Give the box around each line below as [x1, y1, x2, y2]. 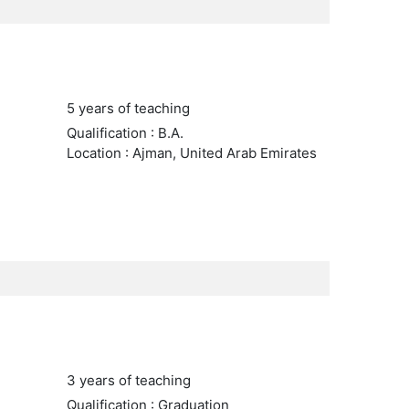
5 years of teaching [66, 100, 190, 117]
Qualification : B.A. [66, 124, 184, 142]
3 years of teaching [66, 372, 191, 389]
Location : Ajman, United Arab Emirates [66, 144, 317, 162]
